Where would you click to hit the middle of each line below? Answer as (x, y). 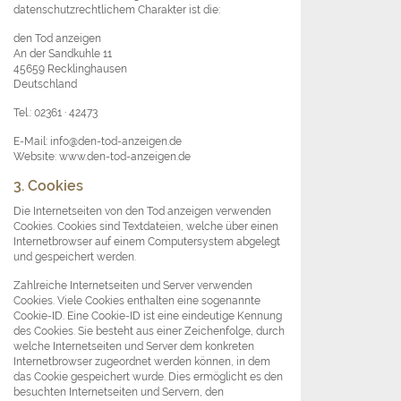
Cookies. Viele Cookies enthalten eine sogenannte (137, 301)
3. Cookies (48, 186)
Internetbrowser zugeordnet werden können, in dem (142, 362)
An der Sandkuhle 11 (63, 54)
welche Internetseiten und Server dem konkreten (134, 346)
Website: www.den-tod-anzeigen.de (102, 157)
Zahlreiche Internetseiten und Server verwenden (133, 286)
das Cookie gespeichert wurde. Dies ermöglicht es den (148, 377)
